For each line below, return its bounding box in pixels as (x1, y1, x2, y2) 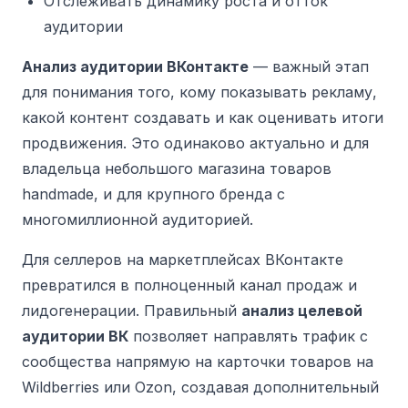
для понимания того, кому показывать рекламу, (22, 83, 377, 101)
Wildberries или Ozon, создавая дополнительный (22, 378, 379, 396)
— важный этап (249, 57, 369, 76)
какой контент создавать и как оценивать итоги (22, 108, 383, 127)
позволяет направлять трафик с (128, 327, 368, 345)
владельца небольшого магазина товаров (22, 159, 331, 178)
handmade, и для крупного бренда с (22, 185, 285, 203)
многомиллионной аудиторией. (22, 210, 253, 229)
